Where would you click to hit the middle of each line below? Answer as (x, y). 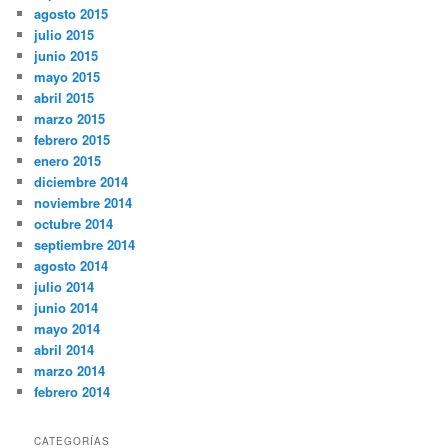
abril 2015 (64, 97)
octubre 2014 (74, 223)
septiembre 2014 (85, 244)
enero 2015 (68, 160)
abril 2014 (64, 349)
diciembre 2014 (81, 181)
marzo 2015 (70, 118)
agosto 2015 (71, 13)
